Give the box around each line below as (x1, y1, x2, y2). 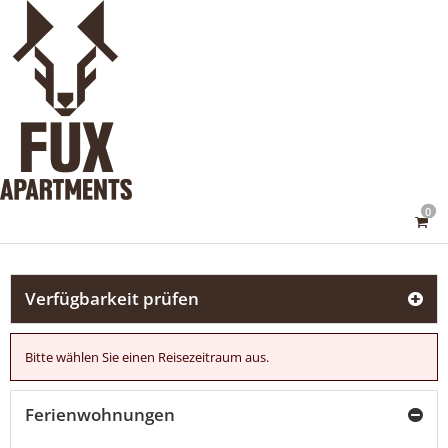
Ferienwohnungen (25, 403, 175, 426)
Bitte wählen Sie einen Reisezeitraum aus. (25, 348, 269, 366)
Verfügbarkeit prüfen (25, 287, 199, 310)
